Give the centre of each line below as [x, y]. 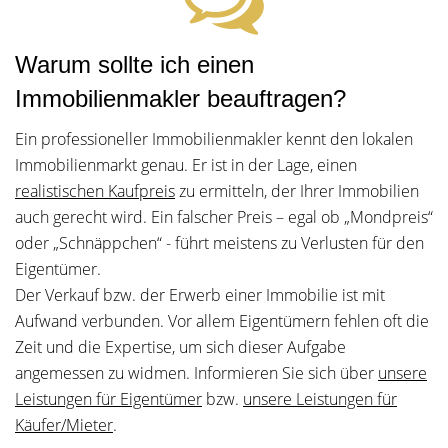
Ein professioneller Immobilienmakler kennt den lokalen [214, 139]
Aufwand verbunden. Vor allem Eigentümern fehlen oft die [222, 321]
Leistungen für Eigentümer [108, 399]
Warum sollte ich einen [134, 64]
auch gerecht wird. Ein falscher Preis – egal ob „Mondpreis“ [224, 217]
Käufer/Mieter [64, 425]
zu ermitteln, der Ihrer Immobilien [297, 191]
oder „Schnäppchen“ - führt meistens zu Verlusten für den [219, 243]
